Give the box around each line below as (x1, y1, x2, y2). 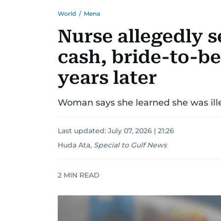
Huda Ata (58, 141, 90, 149)
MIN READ (62, 170, 100, 180)
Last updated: (58, 126, 108, 135)
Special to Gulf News (94, 141, 167, 149)
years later (58, 68, 157, 88)
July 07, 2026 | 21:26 (108, 126, 174, 135)
